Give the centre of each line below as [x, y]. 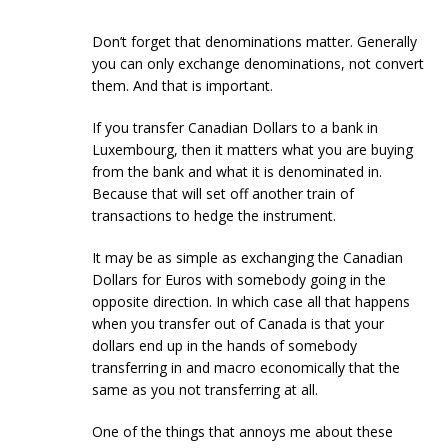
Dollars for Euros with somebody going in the [239, 280]
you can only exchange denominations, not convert [258, 64]
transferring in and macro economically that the [246, 368]
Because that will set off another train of [223, 194]
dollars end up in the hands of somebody [225, 346]
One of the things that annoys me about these [243, 432]
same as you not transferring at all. [205, 390]
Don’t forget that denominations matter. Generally [255, 42]
